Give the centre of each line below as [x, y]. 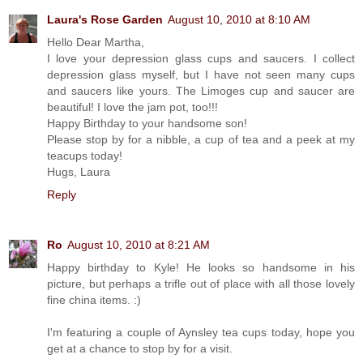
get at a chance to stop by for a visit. [140, 348]
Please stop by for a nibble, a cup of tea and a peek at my [201, 139]
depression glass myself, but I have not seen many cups [201, 74]
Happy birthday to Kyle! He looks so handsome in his [201, 267]
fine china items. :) [94, 299]
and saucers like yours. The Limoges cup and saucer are [201, 90]
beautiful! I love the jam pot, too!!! [132, 107]
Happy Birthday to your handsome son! [147, 123]
